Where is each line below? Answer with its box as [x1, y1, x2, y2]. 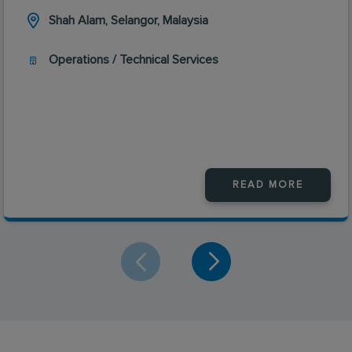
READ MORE [233, 179, 303, 190]
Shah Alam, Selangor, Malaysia [49, 13, 208, 27]
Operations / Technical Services [49, 53, 218, 66]
